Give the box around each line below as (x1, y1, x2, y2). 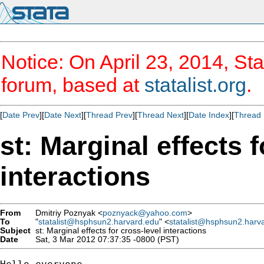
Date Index (189, 110, 229, 120)
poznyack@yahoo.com (103, 208, 187, 217)
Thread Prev (86, 110, 133, 120)
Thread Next (137, 110, 184, 120)
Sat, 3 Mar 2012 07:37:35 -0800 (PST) (31, 235, 179, 244)
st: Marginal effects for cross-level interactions (31, 226, 206, 235)
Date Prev (2, 110, 39, 120)
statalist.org (144, 74, 246, 96)
